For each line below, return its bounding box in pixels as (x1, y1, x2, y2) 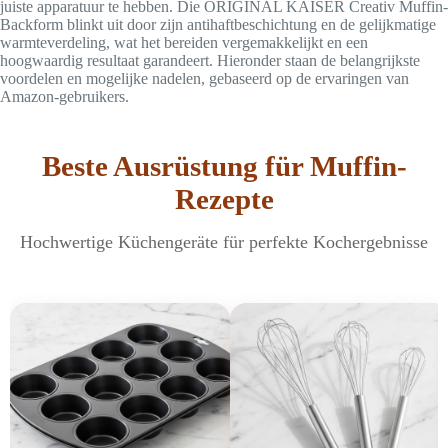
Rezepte (174, 182, 274, 215)
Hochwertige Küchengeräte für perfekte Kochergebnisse (20, 231, 428, 252)
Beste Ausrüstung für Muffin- (41, 149, 407, 182)
